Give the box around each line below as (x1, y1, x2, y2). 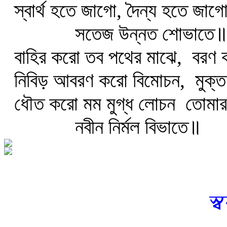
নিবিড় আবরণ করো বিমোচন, (9, 69, 185, 91)
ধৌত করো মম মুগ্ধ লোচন (9, 93, 175, 115)
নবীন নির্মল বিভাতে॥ (70, 116, 201, 138)
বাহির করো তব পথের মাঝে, (9, 46, 182, 68)
